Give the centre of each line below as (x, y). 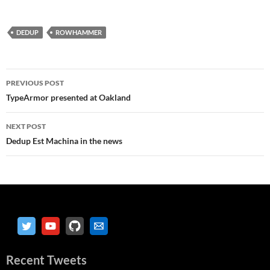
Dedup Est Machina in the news (64, 140)
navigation (43, 99)
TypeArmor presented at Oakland (68, 97)
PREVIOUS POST (35, 83)
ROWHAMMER (79, 32)
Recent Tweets (46, 259)
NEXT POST (26, 126)
